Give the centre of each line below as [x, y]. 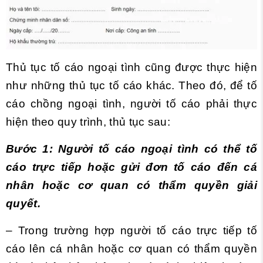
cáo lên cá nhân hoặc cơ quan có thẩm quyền [131, 248]
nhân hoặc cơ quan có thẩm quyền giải [131, 185]
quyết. [23, 203]
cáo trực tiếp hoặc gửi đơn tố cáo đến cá [131, 167]
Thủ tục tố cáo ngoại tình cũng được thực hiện [131, 67]
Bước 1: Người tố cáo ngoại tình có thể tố [131, 149]
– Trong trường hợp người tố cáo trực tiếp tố [131, 230]
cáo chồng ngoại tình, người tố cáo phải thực [131, 103]
